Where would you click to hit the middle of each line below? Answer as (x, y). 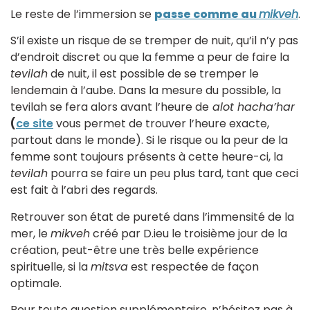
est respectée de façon (193, 266)
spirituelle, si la (51, 266)
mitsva (109, 266)
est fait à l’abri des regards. (84, 190)
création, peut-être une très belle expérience (135, 250)
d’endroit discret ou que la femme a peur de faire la (150, 57)
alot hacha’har (252, 107)
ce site (35, 124)
